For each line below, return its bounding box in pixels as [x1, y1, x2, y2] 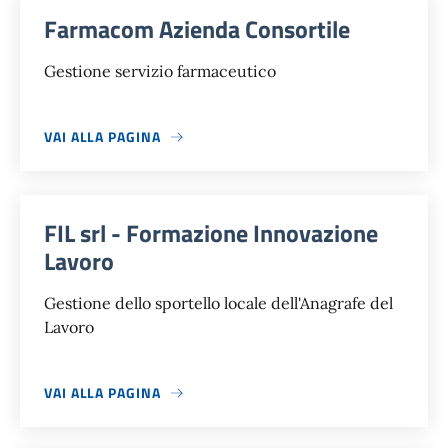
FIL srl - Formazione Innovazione [44, 215, 378, 252]
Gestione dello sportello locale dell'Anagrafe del [44, 293, 393, 314]
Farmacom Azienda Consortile [44, 11, 350, 48]
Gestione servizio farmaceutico [44, 61, 276, 82]
